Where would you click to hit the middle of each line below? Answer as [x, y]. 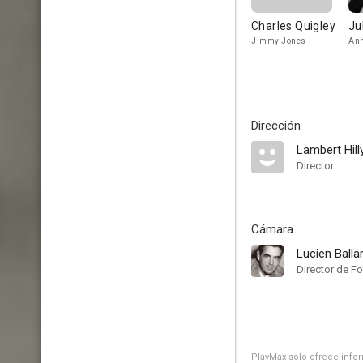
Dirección [276, 126]
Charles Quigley [293, 26]
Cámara [272, 229]
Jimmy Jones [279, 41]
